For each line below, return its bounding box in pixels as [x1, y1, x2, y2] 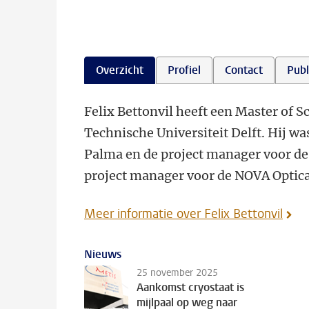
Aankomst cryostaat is [137, 280, 244, 295]
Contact [225, 63, 263, 77]
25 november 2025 [137, 266, 218, 279]
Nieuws [84, 246, 121, 261]
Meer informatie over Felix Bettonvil [84, 206, 283, 222]
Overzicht [96, 63, 143, 77]
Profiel [168, 63, 201, 77]
